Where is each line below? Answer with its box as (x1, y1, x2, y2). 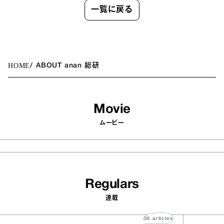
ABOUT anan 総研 (36, 62, 99, 69)
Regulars (85, 178, 139, 190)
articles (156, 216, 179, 221)
